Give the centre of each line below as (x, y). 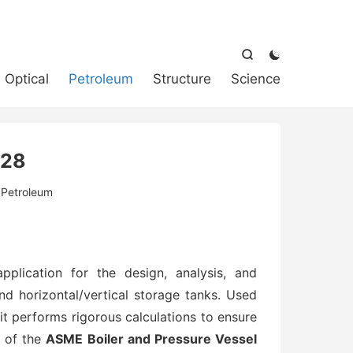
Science (256, 79)
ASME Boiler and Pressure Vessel (152, 339)
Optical (27, 79)
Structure (182, 79)
